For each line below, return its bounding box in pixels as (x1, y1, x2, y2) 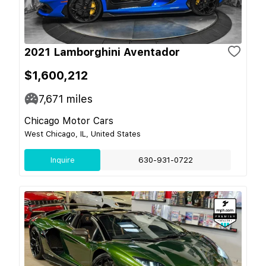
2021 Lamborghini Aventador (24, 45, 180, 58)
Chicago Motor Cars (24, 115, 113, 126)
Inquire (50, 155, 75, 164)
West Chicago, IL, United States (24, 129, 141, 138)
